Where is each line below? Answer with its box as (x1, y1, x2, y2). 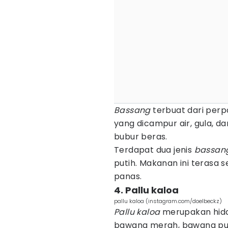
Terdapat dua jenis (114, 144, 194, 156)
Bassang (114, 104, 151, 116)
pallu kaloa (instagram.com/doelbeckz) (114, 197, 222, 205)
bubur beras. (114, 131, 167, 142)
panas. (114, 170, 142, 182)
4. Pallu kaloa (114, 184, 179, 196)
